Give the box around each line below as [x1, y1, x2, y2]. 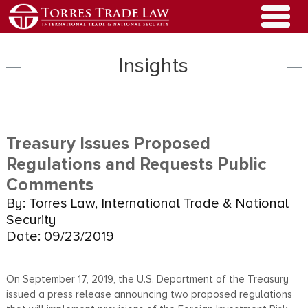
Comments [5, 174, 93, 195]
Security [5, 211, 56, 228]
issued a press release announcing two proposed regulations [5, 287, 292, 300]
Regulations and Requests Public [5, 153, 267, 175]
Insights [119, 52, 189, 78]
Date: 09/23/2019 [5, 228, 114, 245]
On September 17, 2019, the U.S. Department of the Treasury [5, 272, 289, 285]
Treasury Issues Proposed [5, 133, 210, 154]
